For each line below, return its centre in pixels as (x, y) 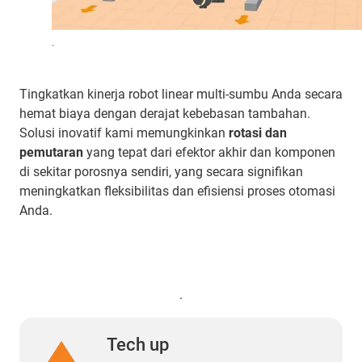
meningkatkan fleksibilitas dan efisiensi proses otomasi (177, 191)
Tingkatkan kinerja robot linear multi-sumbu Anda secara (181, 94)
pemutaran (51, 152)
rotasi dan (258, 133)
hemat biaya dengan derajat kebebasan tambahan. (165, 113)
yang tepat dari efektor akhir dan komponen (209, 152)
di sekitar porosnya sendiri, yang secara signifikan (161, 171)
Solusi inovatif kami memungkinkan (124, 133)
